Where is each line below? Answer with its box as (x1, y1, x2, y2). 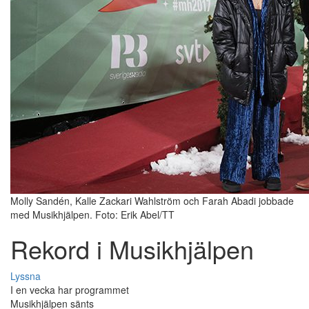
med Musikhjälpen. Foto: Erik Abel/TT (10, 208, 175, 222)
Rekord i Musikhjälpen (10, 231, 254, 267)
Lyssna (10, 269, 41, 283)
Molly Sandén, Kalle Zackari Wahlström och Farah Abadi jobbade (10, 194, 294, 208)
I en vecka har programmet (10, 283, 129, 297)
